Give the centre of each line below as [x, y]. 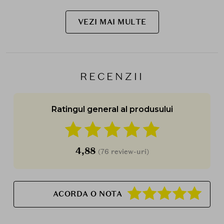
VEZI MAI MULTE [112, 22]
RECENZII [112, 76]
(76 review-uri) [123, 151]
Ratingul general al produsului [112, 109]
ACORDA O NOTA [87, 194]
